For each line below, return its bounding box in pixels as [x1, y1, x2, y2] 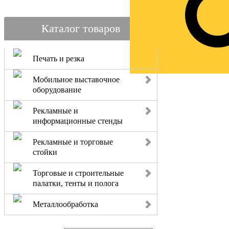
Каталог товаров [41, 22, 120, 35]
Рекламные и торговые [33, 138, 113, 146]
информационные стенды [33, 117, 123, 125]
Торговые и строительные [33, 169, 124, 177]
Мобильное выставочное [33, 75, 120, 84]
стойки [33, 148, 57, 156]
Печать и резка [33, 54, 84, 63]
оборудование [33, 85, 81, 94]
